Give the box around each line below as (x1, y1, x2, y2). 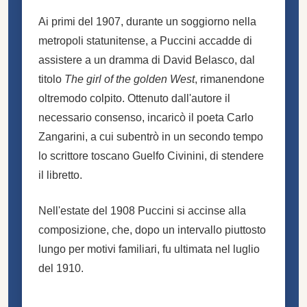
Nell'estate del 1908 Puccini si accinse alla (38, 204, 246, 217)
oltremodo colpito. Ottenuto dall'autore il (38, 92, 230, 104)
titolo (38, 73, 64, 85)
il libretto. (38, 169, 82, 181)
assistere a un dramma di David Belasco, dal (38, 53, 255, 66)
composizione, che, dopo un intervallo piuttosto (38, 223, 266, 236)
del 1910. (38, 262, 84, 274)
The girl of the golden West (64, 73, 195, 85)
